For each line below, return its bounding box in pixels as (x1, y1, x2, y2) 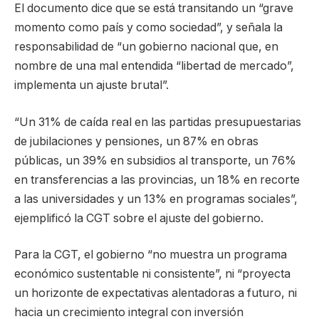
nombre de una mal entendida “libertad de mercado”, (14, 59, 294, 73)
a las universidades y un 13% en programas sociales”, (14, 192, 298, 206)
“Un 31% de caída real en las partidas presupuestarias (14, 115, 301, 129)
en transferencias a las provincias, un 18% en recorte (14, 172, 300, 187)
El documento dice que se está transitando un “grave (14, 1, 293, 16)
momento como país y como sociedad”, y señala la (14, 21, 283, 35)
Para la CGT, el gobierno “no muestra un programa (14, 248, 287, 262)
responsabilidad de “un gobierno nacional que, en (14, 40, 278, 54)
